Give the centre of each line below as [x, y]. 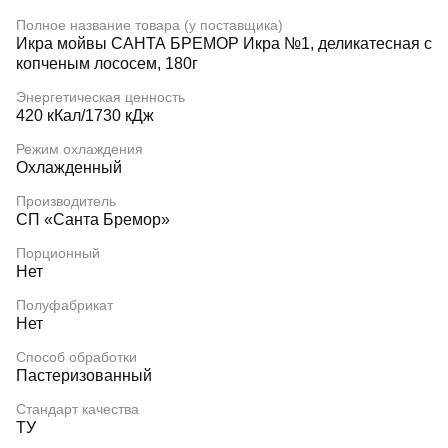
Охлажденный [69, 167]
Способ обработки [76, 357]
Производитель [66, 201]
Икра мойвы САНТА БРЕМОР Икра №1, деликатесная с [224, 43]
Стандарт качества [77, 409]
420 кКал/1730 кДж [85, 115]
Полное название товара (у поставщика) [149, 25]
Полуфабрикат [64, 305]
